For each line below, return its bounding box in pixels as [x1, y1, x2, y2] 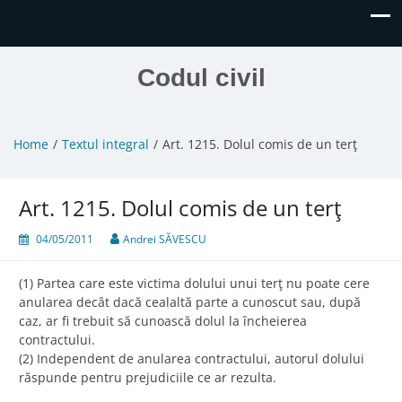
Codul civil [136, 64, 266, 92]
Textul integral [62, 135, 149, 153]
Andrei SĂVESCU [123, 232, 206, 248]
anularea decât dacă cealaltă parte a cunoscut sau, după [19, 293, 361, 311]
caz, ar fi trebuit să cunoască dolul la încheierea [19, 312, 307, 330]
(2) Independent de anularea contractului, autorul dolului [19, 350, 364, 368]
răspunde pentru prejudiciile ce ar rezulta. [19, 369, 276, 387]
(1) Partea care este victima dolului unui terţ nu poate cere [19, 275, 370, 293]
